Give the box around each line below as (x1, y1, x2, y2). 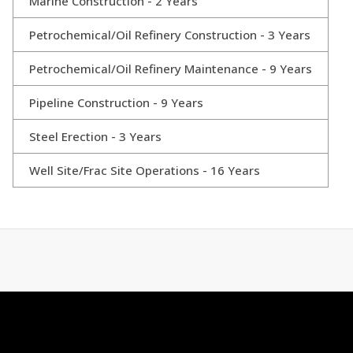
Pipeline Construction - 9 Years (29, 94, 203, 110)
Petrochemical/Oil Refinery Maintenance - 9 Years (29, 60, 312, 76)
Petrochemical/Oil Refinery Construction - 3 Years (29, 26, 310, 43)
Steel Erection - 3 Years (29, 128, 162, 144)
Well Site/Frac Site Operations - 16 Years (29, 162, 260, 178)
